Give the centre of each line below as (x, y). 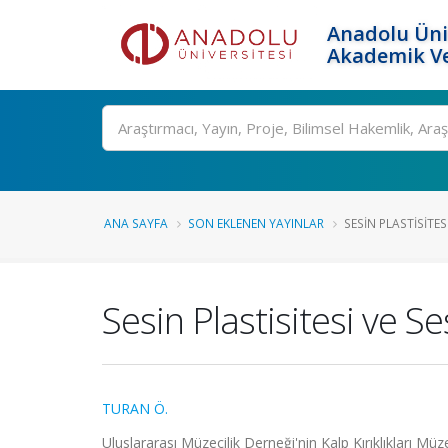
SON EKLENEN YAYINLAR (256, 223)
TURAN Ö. (135, 408)
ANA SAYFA (136, 223)
